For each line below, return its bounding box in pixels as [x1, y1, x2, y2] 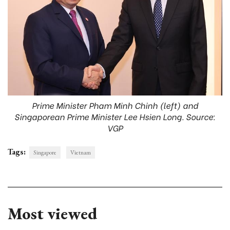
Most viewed [8, 203, 97, 225]
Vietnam [70, 148, 91, 157]
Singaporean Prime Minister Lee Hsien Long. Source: [14, 110, 216, 123]
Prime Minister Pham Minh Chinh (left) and [32, 99, 198, 111]
